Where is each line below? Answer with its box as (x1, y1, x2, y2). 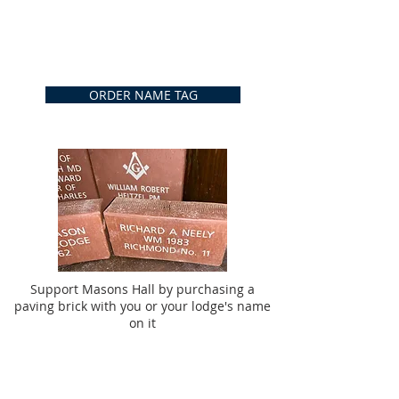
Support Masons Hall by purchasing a (30, 281, 255, 297)
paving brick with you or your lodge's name (14, 297, 271, 314)
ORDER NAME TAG (88, 86, 198, 103)
